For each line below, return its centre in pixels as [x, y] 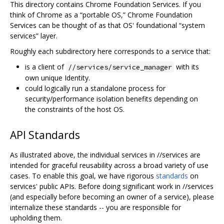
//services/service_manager [120, 67]
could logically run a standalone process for [95, 88]
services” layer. [34, 35]
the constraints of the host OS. [75, 109]
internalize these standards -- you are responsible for [95, 207]
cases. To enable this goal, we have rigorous [83, 176]
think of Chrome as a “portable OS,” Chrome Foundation [101, 14]
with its [186, 66]
